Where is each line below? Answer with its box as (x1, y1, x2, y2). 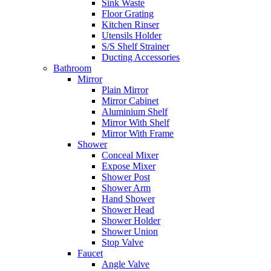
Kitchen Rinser (102, 19, 159, 30)
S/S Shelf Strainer (102, 41, 169, 52)
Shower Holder (102, 215, 160, 226)
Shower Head (102, 204, 154, 215)
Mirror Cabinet (102, 96, 158, 106)
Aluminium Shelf (102, 106, 168, 117)
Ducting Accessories (102, 52, 180, 63)
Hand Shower (102, 194, 155, 204)
